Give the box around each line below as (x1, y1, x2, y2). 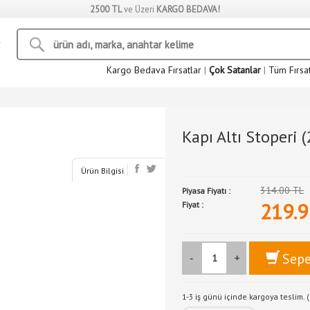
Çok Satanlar (209, 64, 261, 76)
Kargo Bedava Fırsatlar (107, 64, 201, 76)
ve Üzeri (122, 3, 156, 15)
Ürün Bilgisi (81, 165, 124, 176)
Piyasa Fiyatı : (182, 185, 230, 196)
